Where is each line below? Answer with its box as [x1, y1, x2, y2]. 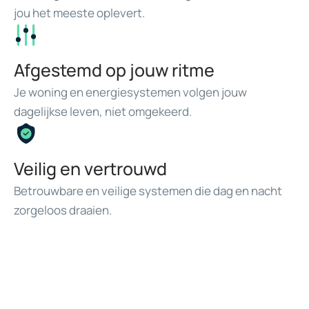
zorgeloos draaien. [14, 202, 112, 219]
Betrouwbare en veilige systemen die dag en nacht [14, 183, 282, 199]
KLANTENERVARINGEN [32, 256, 157, 273]
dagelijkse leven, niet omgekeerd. [14, 103, 192, 120]
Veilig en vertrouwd [14, 157, 167, 181]
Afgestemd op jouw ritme [14, 58, 215, 83]
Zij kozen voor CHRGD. [14, 274, 194, 299]
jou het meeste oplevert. [14, 5, 145, 21]
